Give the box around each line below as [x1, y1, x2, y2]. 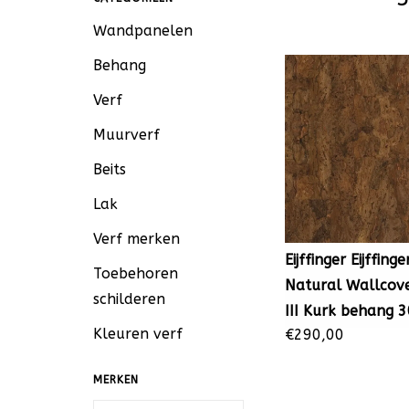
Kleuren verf [93, 325, 183, 342]
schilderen [93, 290, 165, 308]
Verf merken [93, 230, 180, 247]
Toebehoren [93, 265, 178, 282]
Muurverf [93, 126, 160, 143]
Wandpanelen [93, 22, 193, 39]
